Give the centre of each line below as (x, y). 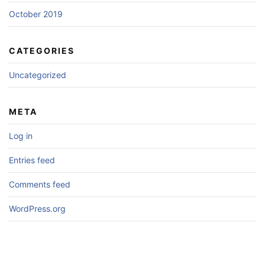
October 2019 (36, 14)
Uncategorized (38, 75)
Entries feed (32, 160)
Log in (21, 136)
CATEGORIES (42, 51)
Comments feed (40, 184)
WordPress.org (37, 209)
